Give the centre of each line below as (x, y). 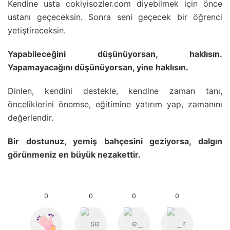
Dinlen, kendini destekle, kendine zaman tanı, (115, 91)
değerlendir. (31, 117)
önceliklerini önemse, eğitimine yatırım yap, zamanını (115, 104)
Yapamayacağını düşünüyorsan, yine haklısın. (98, 67)
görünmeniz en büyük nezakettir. (74, 154)
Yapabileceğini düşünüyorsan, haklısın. (115, 54)
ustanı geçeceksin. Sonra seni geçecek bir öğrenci (115, 17)
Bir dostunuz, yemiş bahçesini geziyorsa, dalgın (115, 141)
